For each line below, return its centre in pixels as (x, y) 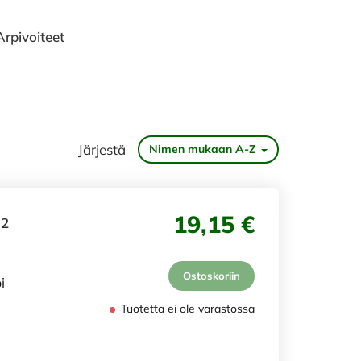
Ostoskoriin (212, 276)
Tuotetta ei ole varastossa (186, 309)
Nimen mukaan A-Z (203, 149)
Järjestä (102, 149)
